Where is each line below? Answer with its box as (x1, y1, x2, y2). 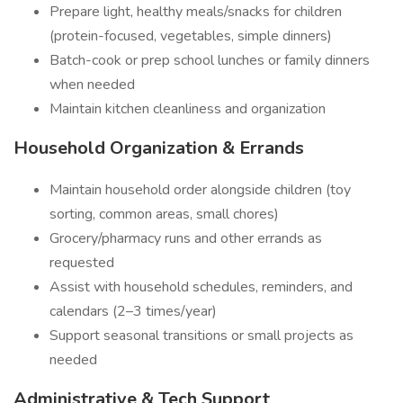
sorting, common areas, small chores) (49, 204, 279, 224)
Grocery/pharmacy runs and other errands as (49, 228, 322, 248)
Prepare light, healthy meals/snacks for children (49, 2, 342, 22)
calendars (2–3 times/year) (49, 301, 217, 321)
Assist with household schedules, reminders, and (49, 277, 353, 297)
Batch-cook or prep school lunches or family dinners (49, 50, 370, 70)
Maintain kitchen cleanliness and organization (49, 99, 326, 119)
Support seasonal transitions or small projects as (49, 326, 354, 345)
